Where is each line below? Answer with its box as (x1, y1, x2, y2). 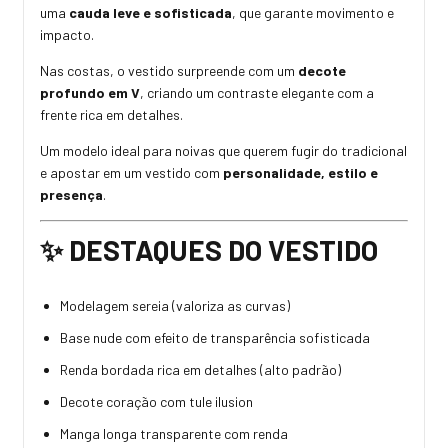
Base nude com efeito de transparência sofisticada (60, 328, 370, 346)
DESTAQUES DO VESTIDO (69, 233, 378, 268)
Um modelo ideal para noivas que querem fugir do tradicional (40, 142, 407, 160)
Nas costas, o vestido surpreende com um (40, 62, 298, 80)
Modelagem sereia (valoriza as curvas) (60, 296, 290, 314)
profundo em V (40, 84, 140, 102)
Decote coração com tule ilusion (60, 392, 253, 410)
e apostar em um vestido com (40, 164, 223, 182)
